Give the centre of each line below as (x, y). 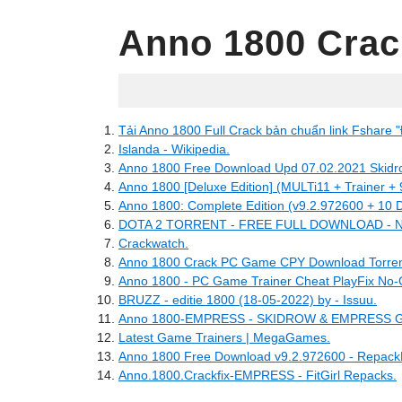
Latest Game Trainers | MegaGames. (224, 337)
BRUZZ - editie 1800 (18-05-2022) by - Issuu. (248, 300)
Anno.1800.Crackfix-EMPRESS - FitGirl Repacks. (258, 375)
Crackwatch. (153, 243)
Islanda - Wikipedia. (174, 149)
